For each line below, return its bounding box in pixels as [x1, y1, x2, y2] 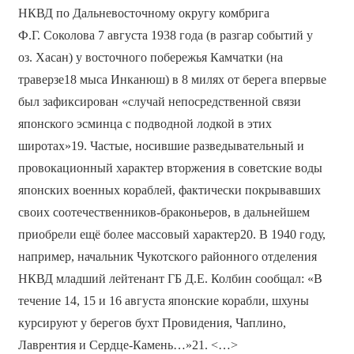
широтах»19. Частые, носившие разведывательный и [17, 139, 304, 153]
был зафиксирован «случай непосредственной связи [17, 95, 301, 109]
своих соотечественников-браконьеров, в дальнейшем [17, 205, 310, 220]
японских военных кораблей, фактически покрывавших [17, 183, 321, 198]
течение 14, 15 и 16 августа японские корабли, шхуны [17, 294, 309, 308]
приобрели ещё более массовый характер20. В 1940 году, [17, 228, 326, 242]
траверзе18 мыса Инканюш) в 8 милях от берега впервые [17, 73, 326, 87]
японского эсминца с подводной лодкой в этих [17, 117, 272, 131]
